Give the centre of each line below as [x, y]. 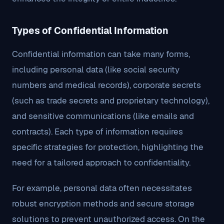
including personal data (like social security [96, 69]
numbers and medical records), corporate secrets [106, 85]
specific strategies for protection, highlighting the [108, 147]
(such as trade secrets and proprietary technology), [111, 100]
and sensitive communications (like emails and [103, 116]
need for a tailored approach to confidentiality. [101, 162]
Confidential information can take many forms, [101, 54]
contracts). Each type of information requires [97, 131]
